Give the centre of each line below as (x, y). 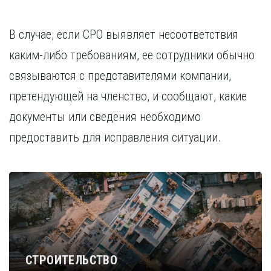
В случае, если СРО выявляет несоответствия (124, 34)
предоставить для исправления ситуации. (115, 137)
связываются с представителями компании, (120, 76)
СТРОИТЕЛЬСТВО (72, 260)
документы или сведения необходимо (105, 117)
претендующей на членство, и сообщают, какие (128, 96)
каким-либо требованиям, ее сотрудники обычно (132, 55)
